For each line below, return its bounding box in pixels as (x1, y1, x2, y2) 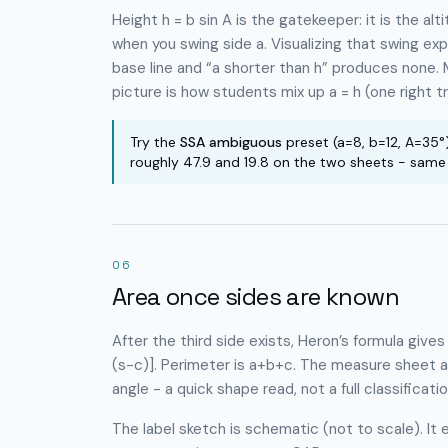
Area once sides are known (112, 281, 399, 312)
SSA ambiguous (180, 133, 282, 151)
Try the (130, 133, 180, 151)
